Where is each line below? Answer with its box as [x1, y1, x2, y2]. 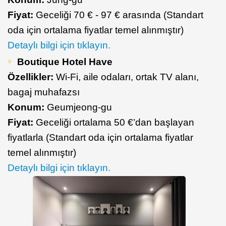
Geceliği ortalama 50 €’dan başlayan [33, 117, 194, 128]
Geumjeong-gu [47, 102, 112, 113]
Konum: [8, 102, 47, 113]
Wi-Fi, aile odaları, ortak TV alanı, [53, 72, 199, 83]
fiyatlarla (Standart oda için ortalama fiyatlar [8, 132, 193, 143]
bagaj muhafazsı [8, 87, 80, 98]
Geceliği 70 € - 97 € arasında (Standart [36, 10, 203, 21]
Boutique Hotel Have [17, 56, 112, 68]
